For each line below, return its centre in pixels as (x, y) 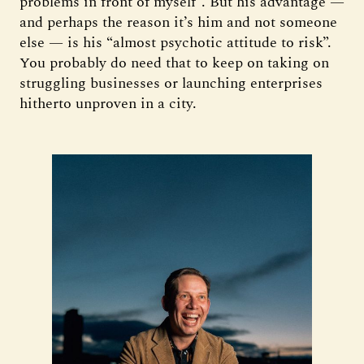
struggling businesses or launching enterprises (171, 83)
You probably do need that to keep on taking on (174, 63)
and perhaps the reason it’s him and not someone (178, 22)
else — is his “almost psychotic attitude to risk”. (175, 43)
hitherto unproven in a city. (108, 104)
